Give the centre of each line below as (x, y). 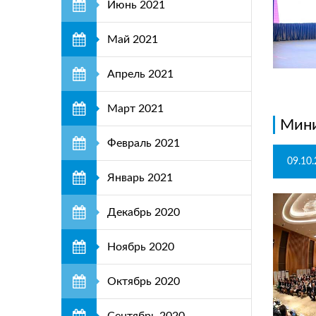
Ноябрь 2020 (141, 247)
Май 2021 (133, 39)
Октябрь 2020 (144, 281)
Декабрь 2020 (144, 212)
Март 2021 (135, 109)
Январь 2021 (140, 178)
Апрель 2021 (140, 74)
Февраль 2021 (144, 143)
